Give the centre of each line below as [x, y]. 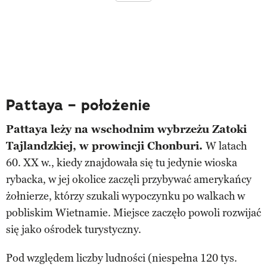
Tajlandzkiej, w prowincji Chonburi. [106, 146]
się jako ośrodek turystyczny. [74, 229]
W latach [226, 146]
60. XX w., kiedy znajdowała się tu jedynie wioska [122, 162]
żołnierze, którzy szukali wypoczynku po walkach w [125, 196]
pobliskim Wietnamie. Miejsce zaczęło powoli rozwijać [133, 212]
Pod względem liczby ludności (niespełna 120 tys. [122, 258]
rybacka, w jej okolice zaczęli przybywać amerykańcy [129, 179]
